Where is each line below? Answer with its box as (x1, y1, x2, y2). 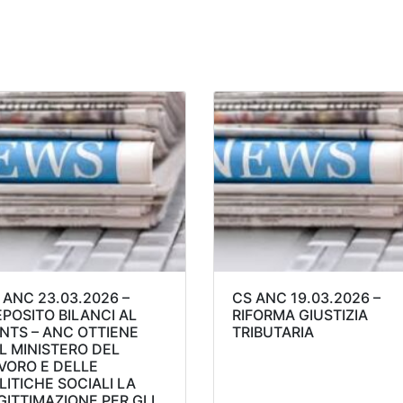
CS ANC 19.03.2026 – (232, 289, 381, 308)
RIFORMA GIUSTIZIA (232, 306, 369, 325)
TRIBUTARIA (232, 323, 315, 342)
